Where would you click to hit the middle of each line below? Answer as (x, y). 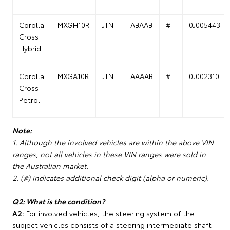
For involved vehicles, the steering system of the (109, 213)
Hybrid (30, 48)
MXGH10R (73, 25)
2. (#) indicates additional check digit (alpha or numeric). (111, 178)
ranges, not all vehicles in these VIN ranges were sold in (109, 154)
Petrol (30, 100)
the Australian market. (50, 166)
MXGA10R (73, 76)
